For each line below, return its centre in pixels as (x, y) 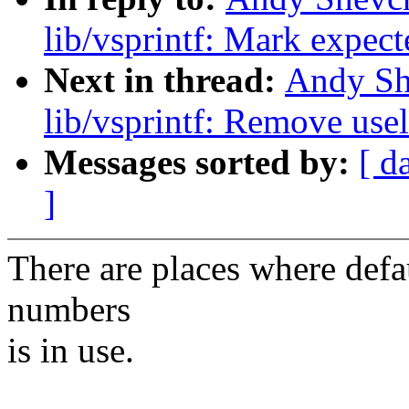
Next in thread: (164, 80)
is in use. (71, 351)
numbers (69, 309)
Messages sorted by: (201, 163)
